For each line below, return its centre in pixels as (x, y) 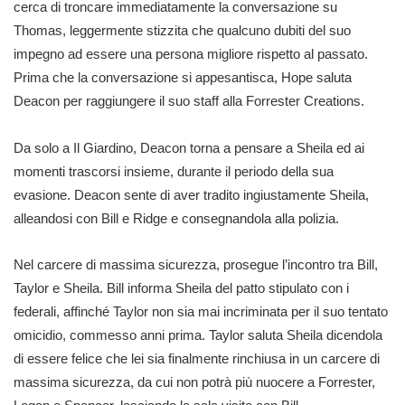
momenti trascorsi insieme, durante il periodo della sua (174, 171)
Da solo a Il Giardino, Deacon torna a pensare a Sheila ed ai (189, 147)
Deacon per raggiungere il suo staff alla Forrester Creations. (189, 101)
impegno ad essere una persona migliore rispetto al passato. (191, 54)
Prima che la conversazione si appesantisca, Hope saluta (183, 77)
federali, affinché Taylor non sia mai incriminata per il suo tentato (201, 311)
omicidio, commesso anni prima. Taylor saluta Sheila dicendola (198, 335)
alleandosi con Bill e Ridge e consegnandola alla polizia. (176, 218)
